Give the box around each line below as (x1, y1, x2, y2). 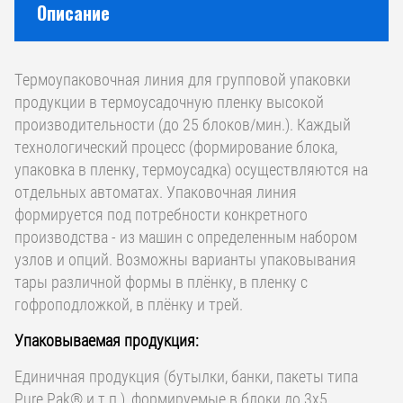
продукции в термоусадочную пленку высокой (14, 92, 324, 112)
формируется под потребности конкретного (14, 204, 308, 224)
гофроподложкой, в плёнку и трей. (14, 294, 243, 314)
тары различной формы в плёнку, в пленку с (14, 272, 308, 291)
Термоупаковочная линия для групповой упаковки (14, 69, 351, 89)
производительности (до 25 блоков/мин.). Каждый (14, 114, 351, 134)
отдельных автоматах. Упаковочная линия (14, 182, 297, 201)
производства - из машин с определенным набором (14, 227, 357, 246)
